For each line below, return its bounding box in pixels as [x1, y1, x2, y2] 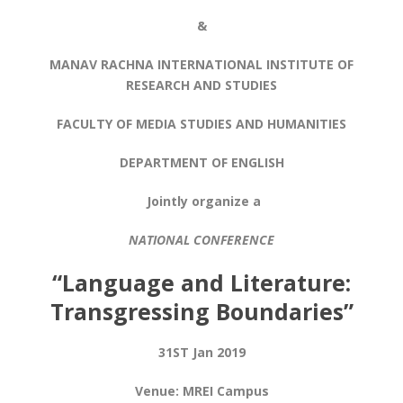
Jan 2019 [188, 343, 246, 361]
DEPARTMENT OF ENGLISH [119, 153, 284, 171]
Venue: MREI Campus [134, 381, 269, 399]
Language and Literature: [62, 266, 351, 298]
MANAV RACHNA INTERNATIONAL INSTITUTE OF [49, 55, 354, 73]
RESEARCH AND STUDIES [126, 76, 277, 94]
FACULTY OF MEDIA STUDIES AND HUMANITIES [57, 114, 346, 132]
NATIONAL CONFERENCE [129, 230, 274, 248]
